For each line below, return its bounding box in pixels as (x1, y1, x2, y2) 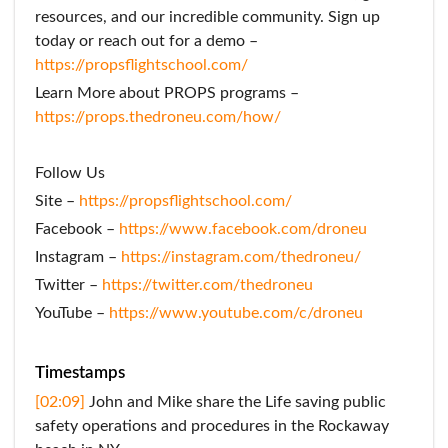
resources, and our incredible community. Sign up (35, 9, 380, 25)
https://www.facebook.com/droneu (119, 221, 367, 237)
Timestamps (35, 364, 125, 381)
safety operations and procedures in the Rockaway (35, 418, 389, 434)
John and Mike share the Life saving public (85, 394, 386, 410)
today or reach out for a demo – (35, 33, 258, 49)
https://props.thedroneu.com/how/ (35, 109, 281, 125)
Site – (35, 193, 79, 209)
